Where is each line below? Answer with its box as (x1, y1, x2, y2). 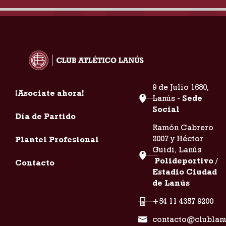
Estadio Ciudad (152, 167, 217, 177)
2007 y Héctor (152, 134, 203, 144)
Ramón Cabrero (152, 123, 213, 133)
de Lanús (152, 178, 190, 188)
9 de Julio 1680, (152, 82, 209, 92)
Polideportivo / (154, 156, 218, 166)
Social (152, 104, 180, 115)
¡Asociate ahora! (15, 88, 84, 98)
